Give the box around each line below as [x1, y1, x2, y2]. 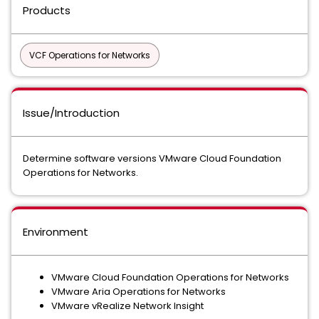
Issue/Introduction [23, 105, 120, 120]
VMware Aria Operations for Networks [51, 285, 226, 298]
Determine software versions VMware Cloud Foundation [23, 152, 281, 165]
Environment [23, 224, 88, 239]
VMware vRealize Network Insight [51, 299, 204, 313]
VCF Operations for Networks [29, 49, 150, 61]
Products [23, 3, 70, 18]
